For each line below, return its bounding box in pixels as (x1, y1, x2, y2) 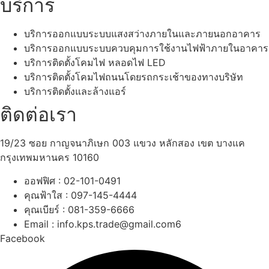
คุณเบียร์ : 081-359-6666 (24, 203, 134, 216)
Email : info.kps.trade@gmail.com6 (24, 217, 181, 230)
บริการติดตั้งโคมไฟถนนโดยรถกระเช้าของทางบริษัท (24, 71, 243, 83)
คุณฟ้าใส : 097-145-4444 (24, 189, 137, 201)
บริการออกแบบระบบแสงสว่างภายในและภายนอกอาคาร (24, 28, 261, 40)
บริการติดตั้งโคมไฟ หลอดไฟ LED (24, 56, 166, 69)
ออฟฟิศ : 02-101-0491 (24, 174, 121, 187)
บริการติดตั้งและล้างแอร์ (24, 85, 126, 98)
